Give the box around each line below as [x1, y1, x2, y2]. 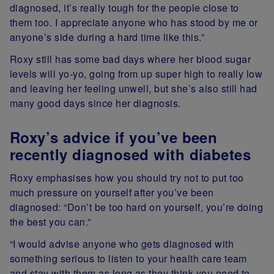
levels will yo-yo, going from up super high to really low [10, 67, 263, 81]
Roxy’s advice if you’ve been [10, 126, 218, 147]
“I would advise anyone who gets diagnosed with [10, 237, 234, 251]
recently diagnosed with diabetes [10, 143, 251, 165]
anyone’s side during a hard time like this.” [10, 30, 205, 45]
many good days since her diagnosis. [10, 96, 184, 111]
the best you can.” [10, 215, 91, 229]
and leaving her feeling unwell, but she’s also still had [10, 81, 257, 96]
